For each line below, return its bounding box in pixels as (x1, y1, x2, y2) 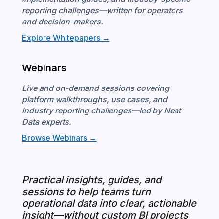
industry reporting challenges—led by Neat (22, 105, 181, 115)
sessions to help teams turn (22, 185, 151, 197)
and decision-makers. (22, 16, 103, 26)
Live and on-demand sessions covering (22, 83, 169, 93)
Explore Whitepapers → (22, 32, 110, 43)
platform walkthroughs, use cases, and (22, 94, 167, 104)
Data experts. (22, 116, 71, 127)
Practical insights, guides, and (22, 174, 161, 186)
